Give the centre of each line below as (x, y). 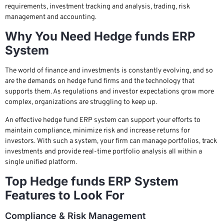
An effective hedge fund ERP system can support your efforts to (103, 120)
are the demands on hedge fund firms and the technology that (100, 81)
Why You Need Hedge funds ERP (100, 36)
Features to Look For (65, 195)
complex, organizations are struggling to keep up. (81, 102)
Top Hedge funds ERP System (92, 181)
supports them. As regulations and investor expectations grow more (109, 92)
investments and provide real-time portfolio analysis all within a (103, 151)
